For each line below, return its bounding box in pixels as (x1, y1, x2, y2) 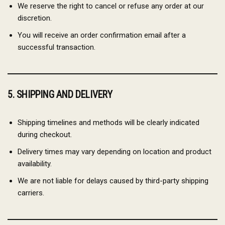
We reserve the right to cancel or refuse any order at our (18, 2, 204, 11)
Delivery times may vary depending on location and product (18, 147, 211, 156)
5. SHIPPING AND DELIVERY (8, 89, 113, 100)
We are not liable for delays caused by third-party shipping (18, 176, 208, 185)
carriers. (18, 188, 44, 197)
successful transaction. (18, 43, 95, 52)
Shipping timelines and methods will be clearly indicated (18, 118, 199, 127)
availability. (18, 159, 52, 168)
